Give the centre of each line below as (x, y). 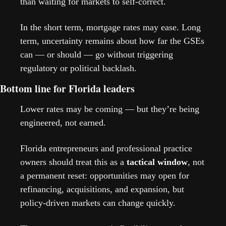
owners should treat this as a (73, 162)
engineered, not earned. (63, 122)
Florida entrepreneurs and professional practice (106, 148)
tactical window (157, 162)
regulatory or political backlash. (78, 68)
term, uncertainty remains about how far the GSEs (112, 41)
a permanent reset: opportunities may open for (105, 175)
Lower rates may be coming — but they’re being (110, 109)
